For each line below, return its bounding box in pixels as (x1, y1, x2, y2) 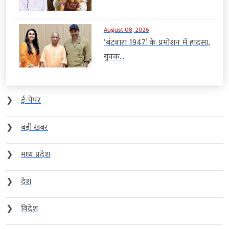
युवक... (103, 50, 124, 64)
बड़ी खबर (21, 120, 48, 134)
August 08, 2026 (103, 24, 149, 35)
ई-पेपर (21, 93, 41, 107)
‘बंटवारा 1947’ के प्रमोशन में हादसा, (103, 35, 210, 50)
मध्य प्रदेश (21, 147, 50, 162)
